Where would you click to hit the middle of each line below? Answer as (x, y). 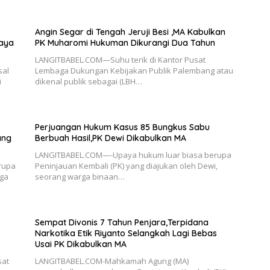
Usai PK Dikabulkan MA (80, 244)
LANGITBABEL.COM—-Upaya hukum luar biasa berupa (133, 155)
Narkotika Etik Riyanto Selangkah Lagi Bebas (126, 233)
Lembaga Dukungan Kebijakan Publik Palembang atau (134, 70)
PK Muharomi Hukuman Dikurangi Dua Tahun (125, 42)
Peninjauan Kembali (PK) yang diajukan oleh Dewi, (126, 165)
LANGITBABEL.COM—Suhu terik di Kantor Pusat (120, 59)
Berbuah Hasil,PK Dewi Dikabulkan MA (110, 138)
